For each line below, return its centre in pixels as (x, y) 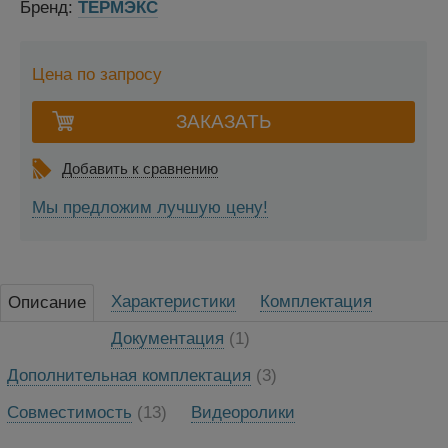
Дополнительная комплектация (129, 375)
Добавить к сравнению (140, 169)
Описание (47, 302)
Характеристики (173, 301)
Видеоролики (243, 412)
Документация (167, 338)
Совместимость (69, 412)
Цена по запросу (97, 75)
